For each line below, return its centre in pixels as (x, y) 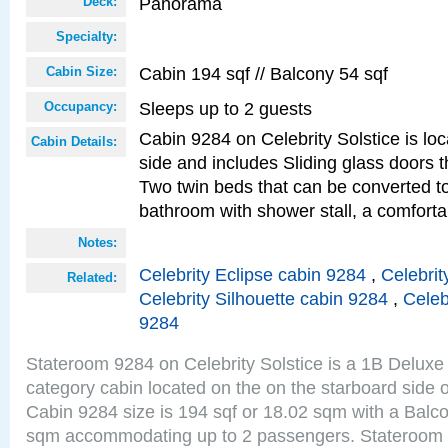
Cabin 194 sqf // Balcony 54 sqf (263, 73)
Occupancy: (80, 106)
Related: (92, 277)
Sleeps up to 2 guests (225, 108)
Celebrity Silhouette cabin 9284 (263, 298)
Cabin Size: (81, 71)
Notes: (97, 242)
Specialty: (86, 36)
